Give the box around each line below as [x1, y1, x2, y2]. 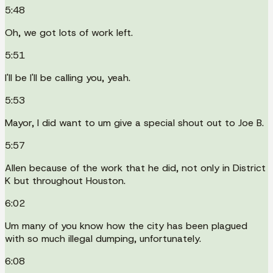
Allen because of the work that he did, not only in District [5, 161, 266, 174]
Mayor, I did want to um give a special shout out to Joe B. [5, 116, 264, 129]
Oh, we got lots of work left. [5, 26, 133, 39]
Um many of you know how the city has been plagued [5, 219, 247, 232]
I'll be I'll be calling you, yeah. [5, 71, 130, 84]
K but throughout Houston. [5, 174, 126, 187]
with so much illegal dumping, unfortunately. [5, 232, 201, 245]
